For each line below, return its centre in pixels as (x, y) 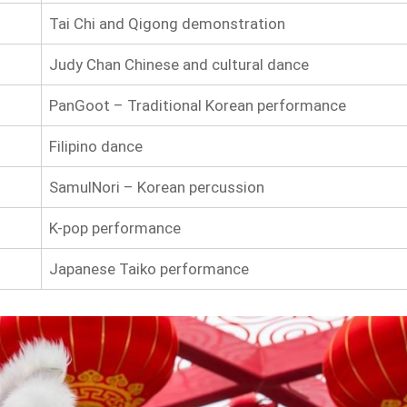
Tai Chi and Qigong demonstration (167, 23)
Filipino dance (95, 146)
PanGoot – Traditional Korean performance (197, 105)
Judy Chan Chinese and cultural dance (179, 64)
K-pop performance (114, 228)
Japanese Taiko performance (150, 268)
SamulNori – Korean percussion (156, 187)
